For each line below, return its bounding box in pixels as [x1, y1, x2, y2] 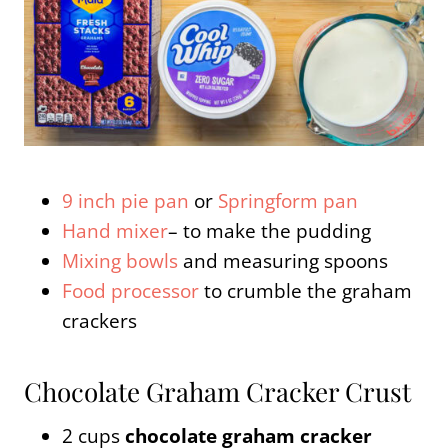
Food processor [62, 277, 204, 304]
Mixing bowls [62, 247, 178, 274]
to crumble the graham [204, 277, 412, 304]
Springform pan [218, 187, 358, 214]
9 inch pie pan [62, 187, 189, 214]
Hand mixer [62, 217, 168, 244]
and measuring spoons [178, 247, 388, 274]
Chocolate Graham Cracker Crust [24, 373, 411, 409]
